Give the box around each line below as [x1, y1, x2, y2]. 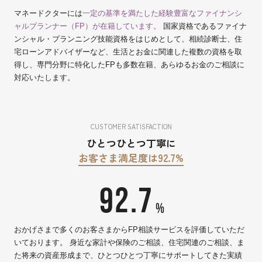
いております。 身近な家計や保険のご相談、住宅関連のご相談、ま [14, 237, 244, 247]
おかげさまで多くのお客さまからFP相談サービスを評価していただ [14, 225, 244, 234]
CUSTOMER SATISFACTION [90, 121, 172, 131]
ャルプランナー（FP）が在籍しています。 [14, 21, 163, 30]
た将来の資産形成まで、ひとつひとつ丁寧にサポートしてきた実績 [14, 250, 242, 260]
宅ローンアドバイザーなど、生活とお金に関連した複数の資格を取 [14, 47, 242, 56]
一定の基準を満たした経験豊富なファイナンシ [82, 8, 242, 18]
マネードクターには [14, 8, 82, 18]
